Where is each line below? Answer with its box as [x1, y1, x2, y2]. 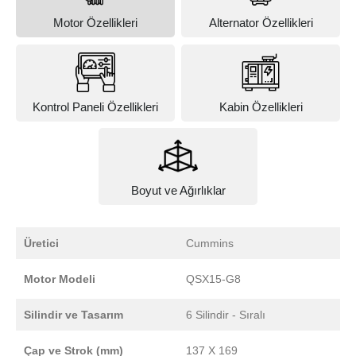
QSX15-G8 [186, 272, 241, 285]
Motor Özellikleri [52, 16, 137, 30]
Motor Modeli [24, 272, 95, 285]
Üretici [24, 236, 59, 250]
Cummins [186, 236, 234, 250]
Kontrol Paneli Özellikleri [32, 99, 158, 114]
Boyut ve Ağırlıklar [130, 183, 226, 197]
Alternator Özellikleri [208, 16, 313, 30]
